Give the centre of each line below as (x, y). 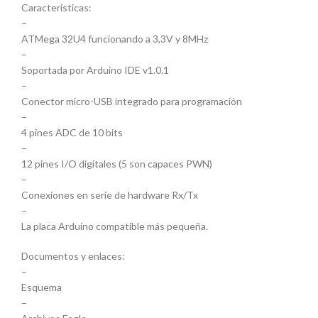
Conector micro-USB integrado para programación (132, 102)
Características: (56, 8)
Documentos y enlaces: (73, 256)
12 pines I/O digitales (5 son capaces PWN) (117, 164)
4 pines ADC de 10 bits (72, 133)
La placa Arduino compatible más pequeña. (115, 226)
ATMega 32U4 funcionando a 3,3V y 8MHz (115, 39)
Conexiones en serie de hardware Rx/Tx (110, 195)
